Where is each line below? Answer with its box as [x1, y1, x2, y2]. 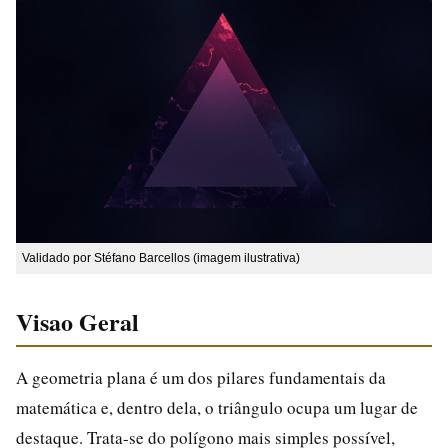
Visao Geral [16, 303, 139, 339]
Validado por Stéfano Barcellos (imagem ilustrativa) [22, 250, 300, 265]
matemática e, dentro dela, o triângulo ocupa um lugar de [16, 395, 418, 419]
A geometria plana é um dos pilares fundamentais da [16, 365, 386, 389]
